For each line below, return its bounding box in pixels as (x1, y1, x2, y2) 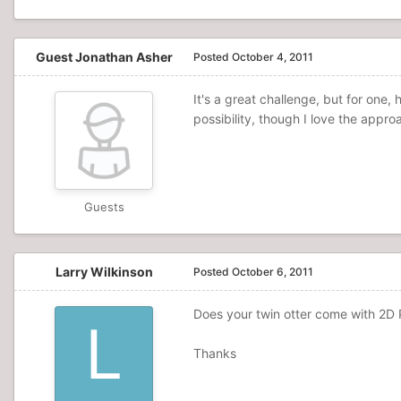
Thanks (193, 346, 236, 361)
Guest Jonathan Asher (35, 49, 173, 64)
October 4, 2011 (232, 50, 313, 64)
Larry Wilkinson (55, 264, 153, 279)
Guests (83, 200, 124, 214)
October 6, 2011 (232, 265, 313, 278)
